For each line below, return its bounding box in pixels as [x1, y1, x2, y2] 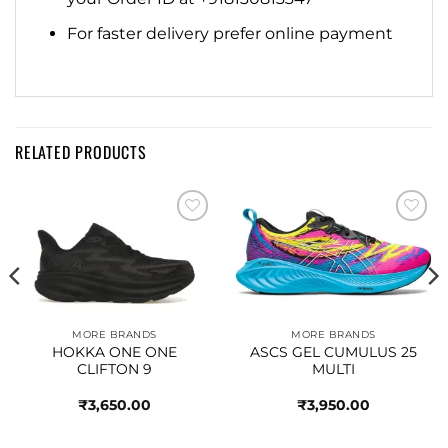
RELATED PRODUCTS [15, 140, 147, 165]
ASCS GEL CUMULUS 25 [250, 343, 417, 360]
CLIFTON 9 [77, 360, 152, 377]
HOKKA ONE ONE [52, 343, 177, 360]
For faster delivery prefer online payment [66, 23, 393, 43]
